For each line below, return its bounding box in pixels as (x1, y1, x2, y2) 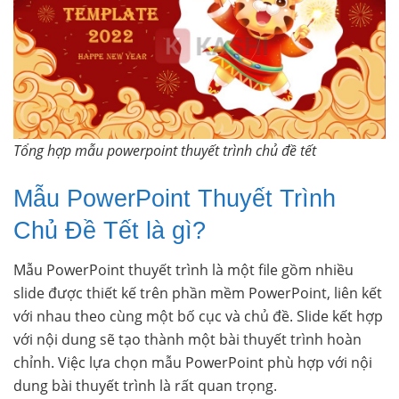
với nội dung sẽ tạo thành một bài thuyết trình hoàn (13, 330, 362, 350)
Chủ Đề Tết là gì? (13, 216, 206, 244)
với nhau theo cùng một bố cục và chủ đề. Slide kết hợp (13, 306, 383, 327)
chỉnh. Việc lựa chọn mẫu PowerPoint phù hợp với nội (13, 353, 372, 373)
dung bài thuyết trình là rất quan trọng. (13, 376, 277, 396)
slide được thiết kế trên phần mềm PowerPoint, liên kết (13, 283, 382, 304)
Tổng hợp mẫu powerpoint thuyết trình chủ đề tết (13, 141, 316, 161)
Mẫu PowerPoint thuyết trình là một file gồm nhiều (13, 260, 354, 281)
